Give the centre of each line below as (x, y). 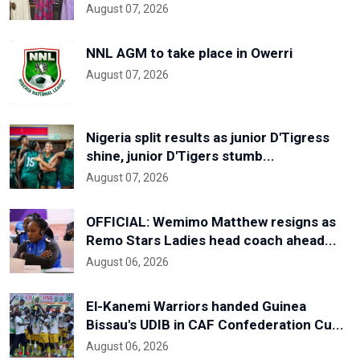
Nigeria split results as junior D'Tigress (208, 137)
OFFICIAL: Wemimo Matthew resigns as (211, 221)
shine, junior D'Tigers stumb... (180, 155)
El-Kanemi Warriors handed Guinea (196, 306)
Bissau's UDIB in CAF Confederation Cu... (215, 324)
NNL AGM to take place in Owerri (189, 53)
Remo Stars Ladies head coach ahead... (211, 240)
